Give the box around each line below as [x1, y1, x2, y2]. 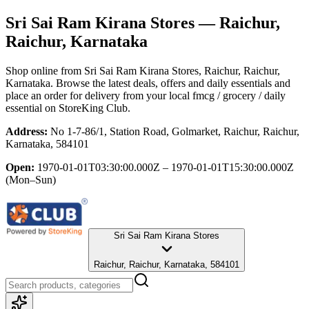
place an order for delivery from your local [6, 89, 190, 101]
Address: [6, 125, 48, 137]
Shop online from [6, 64, 84, 77]
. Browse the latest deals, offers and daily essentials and [50, 77, 290, 89]
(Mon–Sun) [6, 173, 56, 186]
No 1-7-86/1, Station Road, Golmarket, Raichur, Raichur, [50, 125, 299, 137]
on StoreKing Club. [42, 101, 130, 114]
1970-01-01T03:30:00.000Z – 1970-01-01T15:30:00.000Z [37, 161, 294, 173]
